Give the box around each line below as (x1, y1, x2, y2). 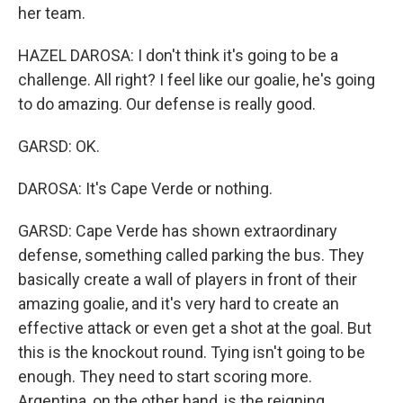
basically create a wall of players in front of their (18, 270, 357, 289)
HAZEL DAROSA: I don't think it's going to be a (18, 46, 338, 65)
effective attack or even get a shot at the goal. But (18, 318, 372, 337)
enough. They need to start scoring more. (18, 367, 312, 386)
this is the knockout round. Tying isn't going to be (18, 343, 365, 362)
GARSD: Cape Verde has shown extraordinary (18, 221, 337, 240)
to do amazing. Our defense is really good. (18, 94, 316, 113)
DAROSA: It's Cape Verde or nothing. (18, 179, 273, 198)
